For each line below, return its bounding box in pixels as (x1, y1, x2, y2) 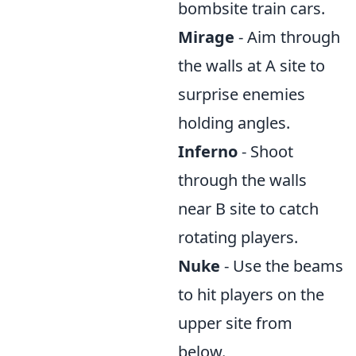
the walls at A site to (178, 55, 325, 76)
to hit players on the (178, 284, 324, 305)
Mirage (178, 26, 234, 48)
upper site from (178, 312, 292, 334)
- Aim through (234, 26, 340, 48)
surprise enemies (178, 83, 305, 105)
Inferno (178, 141, 238, 162)
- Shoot (238, 141, 293, 162)
